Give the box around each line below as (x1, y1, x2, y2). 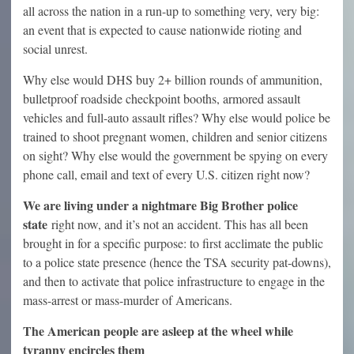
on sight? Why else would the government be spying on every (23, 146, 328, 164)
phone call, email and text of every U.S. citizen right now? (23, 165, 310, 183)
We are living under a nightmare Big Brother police (23, 195, 298, 214)
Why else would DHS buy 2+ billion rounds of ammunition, (23, 70, 322, 88)
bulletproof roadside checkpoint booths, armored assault (23, 89, 300, 107)
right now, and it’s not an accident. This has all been (47, 215, 308, 232)
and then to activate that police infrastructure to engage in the (23, 272, 325, 289)
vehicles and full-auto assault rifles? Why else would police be (23, 108, 330, 126)
